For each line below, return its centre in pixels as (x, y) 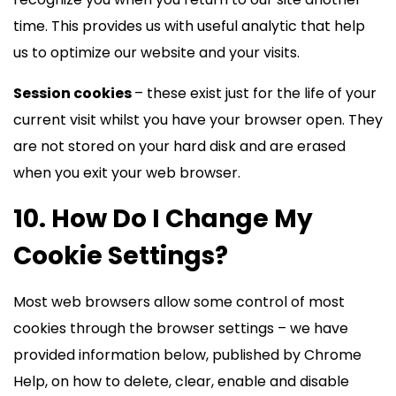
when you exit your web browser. (127, 173)
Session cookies (74, 93)
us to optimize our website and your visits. (156, 53)
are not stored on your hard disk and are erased (179, 146)
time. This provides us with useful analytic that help (189, 26)
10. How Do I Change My (163, 219)
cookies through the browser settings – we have (181, 328)
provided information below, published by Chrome (187, 355)
